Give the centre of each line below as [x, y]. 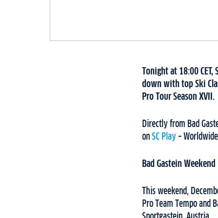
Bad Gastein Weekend [179, 164]
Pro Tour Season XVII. [178, 97]
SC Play [164, 136]
